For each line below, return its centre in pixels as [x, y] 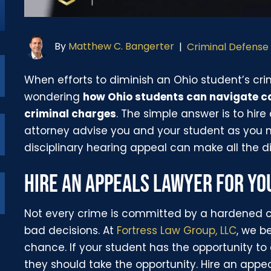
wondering [54, 96]
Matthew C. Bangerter [122, 47]
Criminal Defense [228, 47]
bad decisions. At [71, 230]
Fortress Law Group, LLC [177, 230]
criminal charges [70, 113]
